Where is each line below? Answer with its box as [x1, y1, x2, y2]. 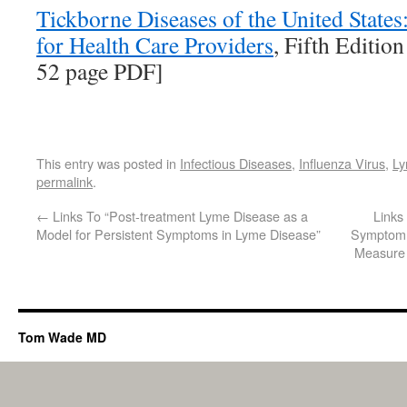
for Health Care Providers [36, 29, 273, 60]
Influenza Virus [299, 154, 385, 173]
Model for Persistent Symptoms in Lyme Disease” [36, 224, 321, 243]
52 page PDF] [36, 55, 164, 86]
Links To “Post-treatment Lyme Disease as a [49, 206, 308, 225]
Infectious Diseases [180, 154, 292, 173]
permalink [36, 172, 93, 191]
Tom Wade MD [18, 328, 106, 346]
